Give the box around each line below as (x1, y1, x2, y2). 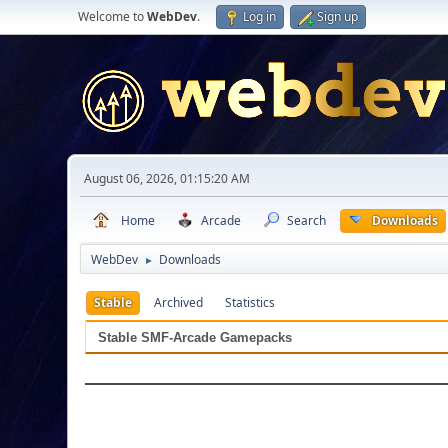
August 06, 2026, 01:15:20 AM (84, 170, 251, 187)
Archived (154, 294, 204, 312)
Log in (243, 8, 277, 25)
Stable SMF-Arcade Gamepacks (98, 330, 293, 346)
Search (287, 212, 327, 229)
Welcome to (78, 8, 148, 25)
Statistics (225, 294, 276, 312)
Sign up (317, 8, 359, 25)
